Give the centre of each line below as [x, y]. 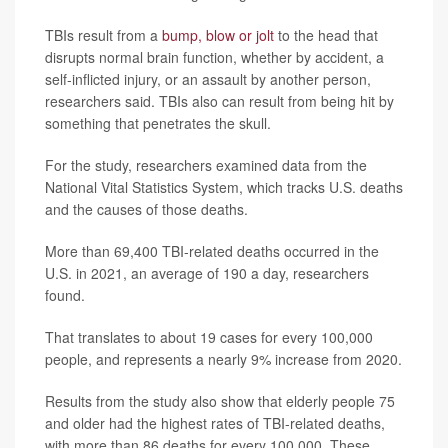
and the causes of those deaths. [146, 208]
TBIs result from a [103, 34]
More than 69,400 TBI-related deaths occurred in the [212, 250]
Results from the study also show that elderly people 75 [220, 400]
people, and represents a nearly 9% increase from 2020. [223, 358]
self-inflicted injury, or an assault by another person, [208, 78]
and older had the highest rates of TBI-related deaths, [215, 422]
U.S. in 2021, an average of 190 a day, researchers [207, 272]
